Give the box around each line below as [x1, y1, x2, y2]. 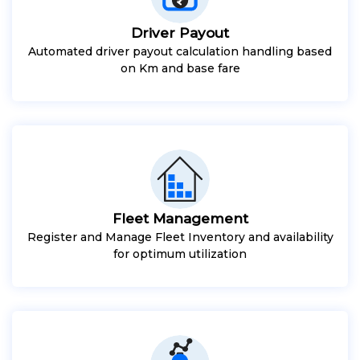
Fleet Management [112, 210, 248, 227]
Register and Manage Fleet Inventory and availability [27, 229, 333, 244]
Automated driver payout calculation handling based [28, 43, 332, 59]
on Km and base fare [120, 60, 240, 76]
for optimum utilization [113, 246, 247, 261]
